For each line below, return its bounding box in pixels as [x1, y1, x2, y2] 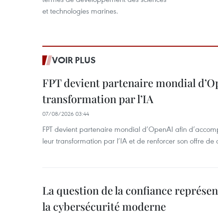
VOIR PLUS [52, 54, 96, 66]
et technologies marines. [42, 6, 118, 16]
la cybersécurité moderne [42, 199, 166, 214]
